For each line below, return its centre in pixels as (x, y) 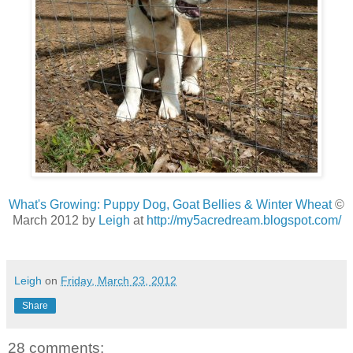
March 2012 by (55, 221)
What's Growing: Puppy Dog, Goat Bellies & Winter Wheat (170, 205)
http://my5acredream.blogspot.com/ (243, 221)
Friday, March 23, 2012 (119, 281)
